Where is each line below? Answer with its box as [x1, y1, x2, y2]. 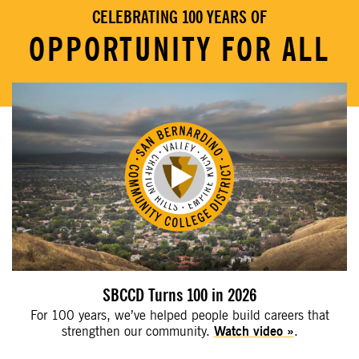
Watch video [213, 323, 283, 341]
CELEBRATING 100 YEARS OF [92, 6, 267, 30]
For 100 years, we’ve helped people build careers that [30, 307, 329, 325]
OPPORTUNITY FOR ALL [29, 28, 330, 73]
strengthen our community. [61, 323, 214, 341]
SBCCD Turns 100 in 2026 [103, 284, 256, 309]
